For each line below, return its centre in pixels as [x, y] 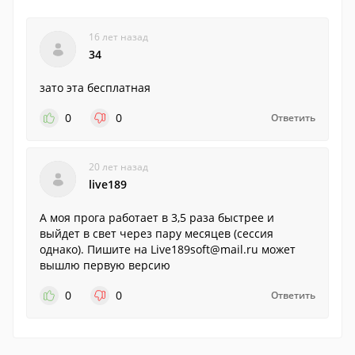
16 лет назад [118, 37]
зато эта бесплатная [95, 88]
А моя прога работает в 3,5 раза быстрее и [157, 218]
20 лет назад [118, 167]
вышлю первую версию [105, 265]
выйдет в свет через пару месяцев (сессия [157, 233]
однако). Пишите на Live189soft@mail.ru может [168, 249]
